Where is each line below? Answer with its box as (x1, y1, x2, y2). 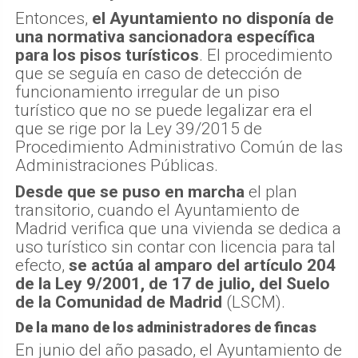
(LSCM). (222, 292, 285, 312)
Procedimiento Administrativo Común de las (15, 137, 343, 157)
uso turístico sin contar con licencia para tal (15, 237, 336, 257)
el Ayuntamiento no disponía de (92, 8, 334, 28)
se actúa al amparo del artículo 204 (69, 255, 336, 275)
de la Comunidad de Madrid (15, 292, 222, 312)
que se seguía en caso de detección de (15, 63, 302, 83)
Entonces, (15, 8, 92, 28)
